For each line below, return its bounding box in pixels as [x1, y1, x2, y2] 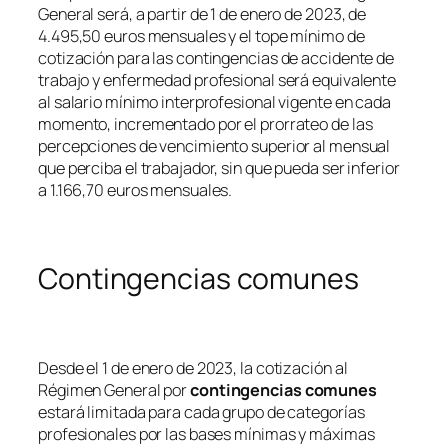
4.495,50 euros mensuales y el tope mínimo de [38, 24, 365, 47]
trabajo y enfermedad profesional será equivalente [38, 68, 397, 91]
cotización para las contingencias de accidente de [38, 46, 395, 69]
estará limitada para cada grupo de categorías [38, 400, 365, 423]
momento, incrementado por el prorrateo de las [38, 112, 373, 135]
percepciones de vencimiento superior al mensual [38, 134, 391, 157]
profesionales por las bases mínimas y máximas [38, 422, 375, 445]
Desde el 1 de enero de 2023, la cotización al [38, 356, 348, 379]
